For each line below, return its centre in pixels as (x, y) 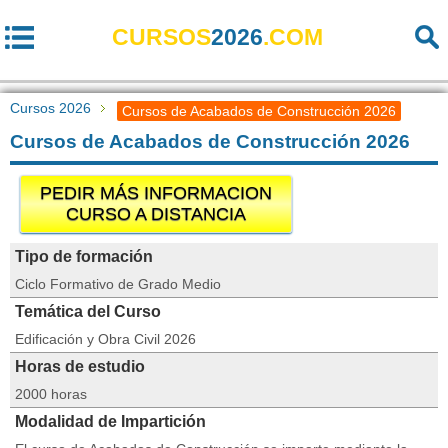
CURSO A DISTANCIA (156, 214)
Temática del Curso (88, 311)
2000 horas (51, 394)
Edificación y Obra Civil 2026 (105, 339)
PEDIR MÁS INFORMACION (156, 193)
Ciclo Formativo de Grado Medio (118, 284)
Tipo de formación (84, 256)
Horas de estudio (80, 366)
